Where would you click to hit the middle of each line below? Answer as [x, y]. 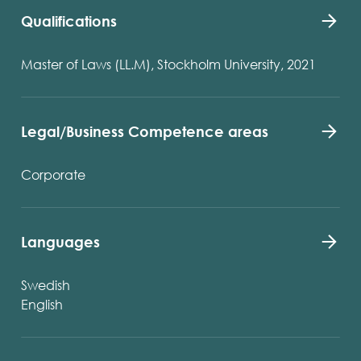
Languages [60, 242]
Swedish [46, 285]
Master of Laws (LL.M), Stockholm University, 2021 [168, 64]
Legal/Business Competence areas [145, 131]
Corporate [53, 174]
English [42, 304]
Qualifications [69, 21]
